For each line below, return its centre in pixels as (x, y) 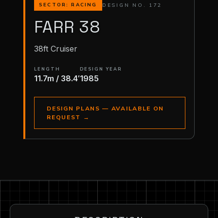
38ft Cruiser (55, 49)
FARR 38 (67, 27)
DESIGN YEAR (101, 69)
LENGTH (47, 69)
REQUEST (65, 117)
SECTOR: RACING (68, 5)
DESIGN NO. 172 (132, 5)
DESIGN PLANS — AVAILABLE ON (106, 108)
